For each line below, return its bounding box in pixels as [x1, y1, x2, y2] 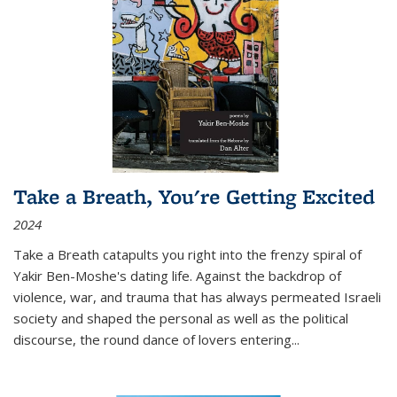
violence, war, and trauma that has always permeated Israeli [13, 287, 381, 306]
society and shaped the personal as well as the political [13, 308, 348, 327]
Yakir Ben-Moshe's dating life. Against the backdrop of [13, 266, 341, 284]
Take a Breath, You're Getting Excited [13, 182, 375, 210]
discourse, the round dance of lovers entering [13, 330, 292, 348]
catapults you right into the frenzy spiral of [99, 245, 362, 263]
